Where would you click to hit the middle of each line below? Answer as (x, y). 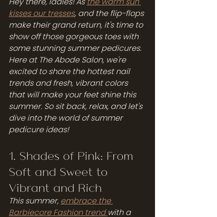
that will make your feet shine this (73, 94)
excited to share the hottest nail (70, 71)
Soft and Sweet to (60, 171)
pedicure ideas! (39, 129)
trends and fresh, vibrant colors (69, 83)
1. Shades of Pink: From (73, 155)
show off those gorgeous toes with (75, 36)
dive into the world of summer (67, 118)
